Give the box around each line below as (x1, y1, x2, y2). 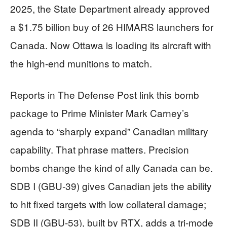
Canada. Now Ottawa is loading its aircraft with (10, 38, 211, 52)
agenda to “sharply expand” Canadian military (10, 124, 208, 138)
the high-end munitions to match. (10, 56, 152, 70)
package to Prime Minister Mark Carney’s (10, 106, 189, 120)
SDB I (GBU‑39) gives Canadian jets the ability (10, 179, 212, 193)
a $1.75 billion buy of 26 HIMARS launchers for (10, 20, 213, 34)
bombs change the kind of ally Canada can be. (10, 161, 213, 175)
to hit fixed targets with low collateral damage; (10, 197, 206, 211)
